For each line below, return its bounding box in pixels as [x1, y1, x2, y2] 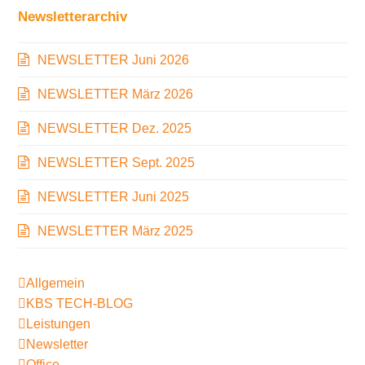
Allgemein [26, 275, 86, 290]
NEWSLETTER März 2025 [37, 223, 194, 238]
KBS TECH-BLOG [26, 296, 134, 310]
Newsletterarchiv [18, 7, 128, 24]
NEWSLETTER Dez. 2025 [37, 121, 192, 135]
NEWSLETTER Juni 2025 [37, 189, 190, 204]
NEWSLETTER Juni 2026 [37, 52, 190, 67]
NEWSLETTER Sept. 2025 [37, 155, 196, 169]
